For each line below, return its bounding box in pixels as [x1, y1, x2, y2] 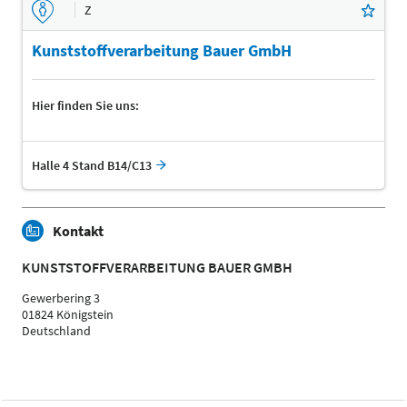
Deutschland [22, 323, 91, 340]
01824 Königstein [22, 306, 114, 323]
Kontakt [53, 222, 104, 241]
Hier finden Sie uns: [32, 97, 139, 114]
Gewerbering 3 [22, 290, 100, 307]
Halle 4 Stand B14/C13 [32, 157, 152, 174]
